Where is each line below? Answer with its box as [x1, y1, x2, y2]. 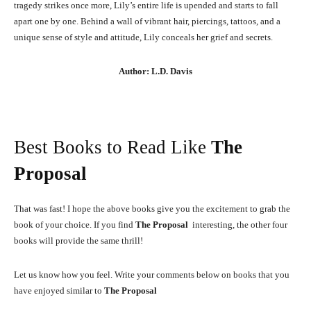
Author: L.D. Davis [119, 65, 192, 76]
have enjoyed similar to [14, 285, 104, 296]
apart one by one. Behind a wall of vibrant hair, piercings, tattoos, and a [14, 15, 280, 26]
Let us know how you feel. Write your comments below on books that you [14, 269, 289, 280]
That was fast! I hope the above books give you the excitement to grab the [14, 203, 290, 214]
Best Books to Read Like [14, 136, 211, 158]
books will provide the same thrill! [14, 235, 143, 246]
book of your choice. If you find [14, 219, 135, 230]
